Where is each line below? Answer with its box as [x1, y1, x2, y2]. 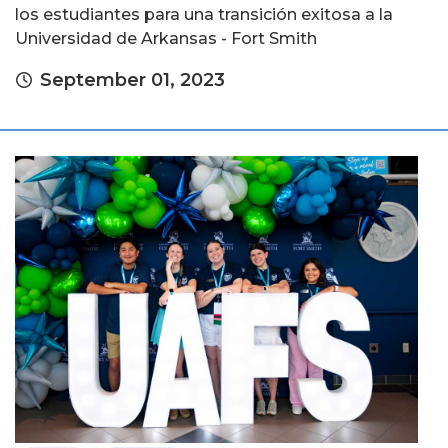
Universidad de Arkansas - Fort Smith [15, 28, 317, 48]
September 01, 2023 [40, 68, 225, 91]
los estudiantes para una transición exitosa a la [15, 4, 393, 24]
